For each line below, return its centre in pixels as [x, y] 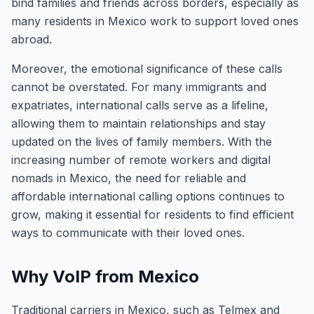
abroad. [32, 39]
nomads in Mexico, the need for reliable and [129, 178]
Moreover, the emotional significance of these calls [147, 69]
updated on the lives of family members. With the [142, 142]
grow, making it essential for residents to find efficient [152, 214]
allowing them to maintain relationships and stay [138, 123]
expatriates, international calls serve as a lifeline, [140, 105]
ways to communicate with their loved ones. [128, 233]
